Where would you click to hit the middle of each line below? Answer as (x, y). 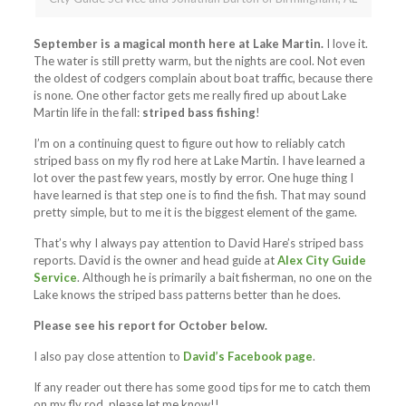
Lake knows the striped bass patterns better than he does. (187, 294)
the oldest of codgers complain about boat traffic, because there (203, 77)
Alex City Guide (321, 260)
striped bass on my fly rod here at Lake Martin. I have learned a (199, 160)
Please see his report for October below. (150, 325)
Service (55, 277)
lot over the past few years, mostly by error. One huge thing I (193, 177)
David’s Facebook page (247, 356)
